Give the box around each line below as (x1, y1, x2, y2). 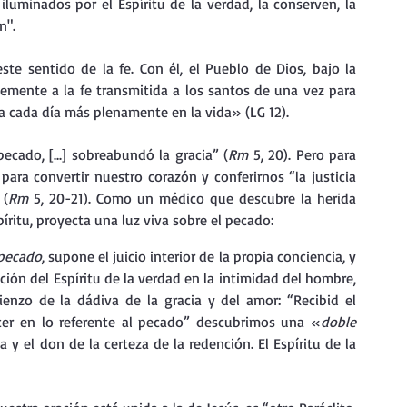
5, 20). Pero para (253, 145, 357, 164)
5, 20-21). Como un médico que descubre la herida (34, 189, 356, 207)
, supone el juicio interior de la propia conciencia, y (41, 247, 357, 265)
